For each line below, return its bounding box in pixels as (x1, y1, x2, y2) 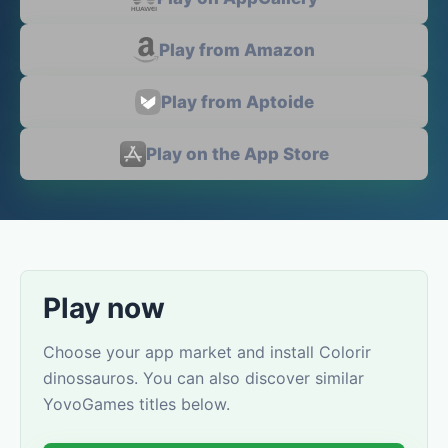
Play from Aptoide (160, 92, 314, 112)
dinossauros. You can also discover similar (43, 368, 364, 388)
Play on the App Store (145, 144, 329, 164)
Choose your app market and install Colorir (43, 342, 371, 362)
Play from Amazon (159, 40, 315, 60)
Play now (43, 291, 165, 325)
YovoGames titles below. (43, 394, 230, 414)
